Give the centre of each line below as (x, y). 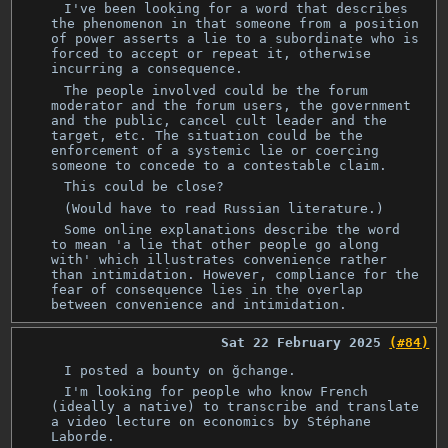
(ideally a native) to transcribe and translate (235, 407)
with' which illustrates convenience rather (219, 260)
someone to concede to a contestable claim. (219, 165)
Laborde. (83, 437)
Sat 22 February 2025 (301, 342)
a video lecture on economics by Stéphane (211, 422)
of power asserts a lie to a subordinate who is (235, 39)
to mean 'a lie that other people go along (215, 245)
